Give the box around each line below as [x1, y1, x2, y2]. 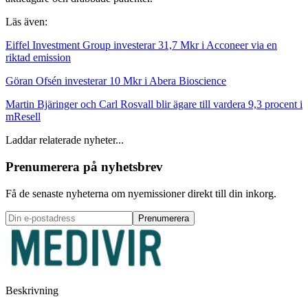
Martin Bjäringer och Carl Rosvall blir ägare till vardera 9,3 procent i [5, 98, 302, 111]
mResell [5, 111, 41, 123]
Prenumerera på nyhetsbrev [5, 159, 163, 174]
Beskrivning [5, 284, 58, 296]
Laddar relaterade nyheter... [5, 134, 124, 146]
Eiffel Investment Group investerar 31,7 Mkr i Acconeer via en [5, 39, 277, 52]
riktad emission [5, 52, 71, 64]
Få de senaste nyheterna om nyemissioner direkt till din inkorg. [5, 187, 276, 199]
